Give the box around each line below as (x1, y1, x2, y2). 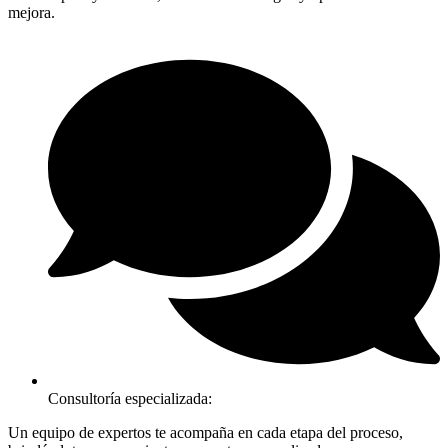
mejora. (8, 3, 55, 21)
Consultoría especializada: (48, 390, 212, 408)
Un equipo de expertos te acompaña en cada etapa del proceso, (8, 424, 403, 442)
